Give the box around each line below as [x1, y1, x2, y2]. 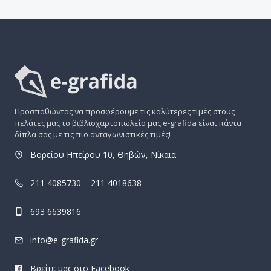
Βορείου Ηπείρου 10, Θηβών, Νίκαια [30, 149, 176, 160]
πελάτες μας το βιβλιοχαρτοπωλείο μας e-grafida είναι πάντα [15, 117, 241, 128]
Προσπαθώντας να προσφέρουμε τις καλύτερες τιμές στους [15, 106, 235, 117]
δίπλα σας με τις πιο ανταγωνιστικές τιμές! [15, 129, 171, 140]
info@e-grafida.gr [30, 234, 98, 246]
